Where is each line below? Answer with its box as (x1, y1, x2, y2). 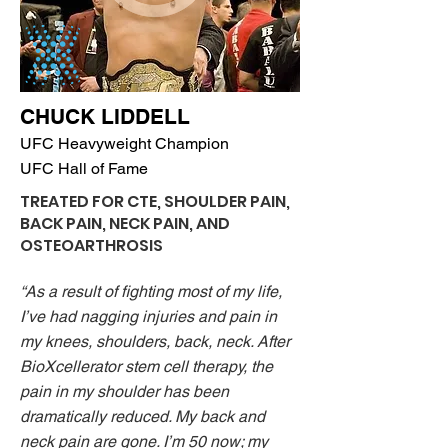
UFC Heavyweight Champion (20, 134, 229, 153)
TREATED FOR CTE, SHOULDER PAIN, (20, 190, 290, 213)
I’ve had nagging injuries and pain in (20, 307, 277, 326)
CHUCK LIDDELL (20, 104, 190, 129)
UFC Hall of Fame (20, 159, 148, 178)
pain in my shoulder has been (20, 382, 229, 401)
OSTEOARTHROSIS (20, 234, 163, 257)
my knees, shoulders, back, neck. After (20, 332, 290, 351)
